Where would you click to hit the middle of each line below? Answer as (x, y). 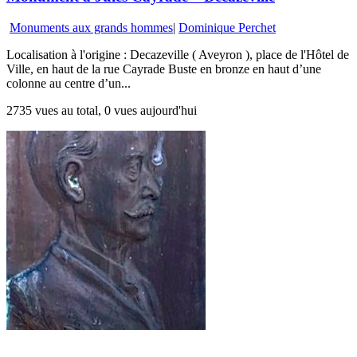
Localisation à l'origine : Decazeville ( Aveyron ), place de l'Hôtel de (178, 54)
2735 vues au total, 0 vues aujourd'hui (102, 110)
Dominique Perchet (227, 27)
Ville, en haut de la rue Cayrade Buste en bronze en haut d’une (164, 69)
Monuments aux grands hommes (91, 27)
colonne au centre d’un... (69, 83)
